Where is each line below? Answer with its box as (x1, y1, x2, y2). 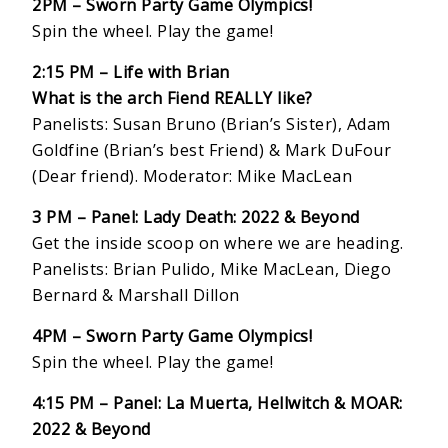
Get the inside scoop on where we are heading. (32, 232, 404, 255)
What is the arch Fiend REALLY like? (32, 87, 313, 110)
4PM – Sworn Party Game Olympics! (32, 325, 313, 348)
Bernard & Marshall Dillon (32, 284, 240, 307)
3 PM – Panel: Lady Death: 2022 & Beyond (32, 206, 360, 229)
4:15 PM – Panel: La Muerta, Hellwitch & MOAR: (32, 392, 403, 415)
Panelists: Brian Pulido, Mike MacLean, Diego (32, 258, 392, 281)
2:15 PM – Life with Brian (32, 61, 230, 84)
